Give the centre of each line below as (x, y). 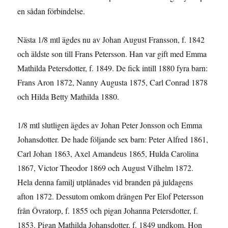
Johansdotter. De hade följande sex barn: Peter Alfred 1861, (113, 139)
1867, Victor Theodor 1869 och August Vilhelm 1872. (106, 167)
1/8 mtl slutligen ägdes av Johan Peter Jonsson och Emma (110, 125)
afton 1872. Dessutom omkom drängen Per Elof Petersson (111, 196)
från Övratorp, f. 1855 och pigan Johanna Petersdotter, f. (108, 210)
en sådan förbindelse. (51, 11)
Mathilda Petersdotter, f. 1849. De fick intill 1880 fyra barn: (113, 68)
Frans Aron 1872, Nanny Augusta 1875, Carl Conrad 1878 (113, 82)
